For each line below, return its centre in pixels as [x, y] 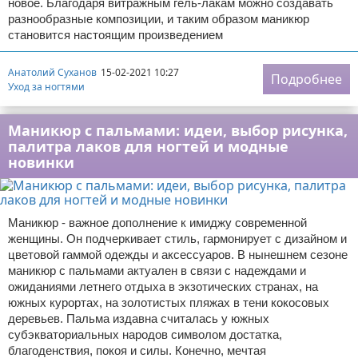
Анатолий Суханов [52, 72]
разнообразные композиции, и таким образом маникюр [159, 19]
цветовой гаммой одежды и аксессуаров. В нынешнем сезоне [178, 255]
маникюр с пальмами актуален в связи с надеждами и [157, 270]
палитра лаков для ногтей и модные [148, 146]
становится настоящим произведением [115, 35]
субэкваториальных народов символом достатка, [145, 334]
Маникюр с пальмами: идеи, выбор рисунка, [178, 130]
